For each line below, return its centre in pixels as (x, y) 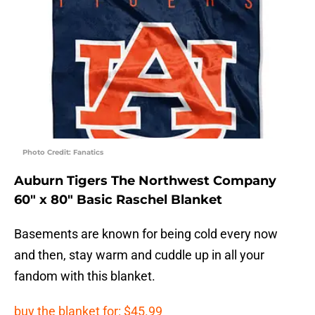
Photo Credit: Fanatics (63, 152)
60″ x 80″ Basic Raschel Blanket (118, 199)
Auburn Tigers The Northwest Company (145, 180)
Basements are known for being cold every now (146, 233)
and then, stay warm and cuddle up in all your (139, 255)
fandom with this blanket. (85, 276)
